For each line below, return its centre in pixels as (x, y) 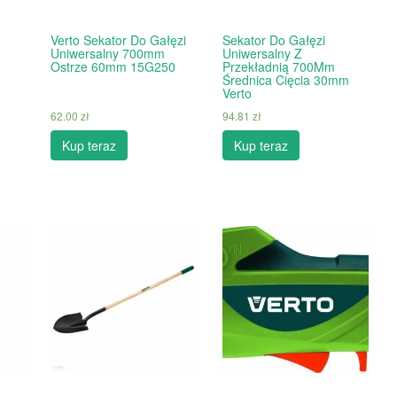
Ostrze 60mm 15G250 (113, 66)
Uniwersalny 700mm (107, 53)
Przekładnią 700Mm (278, 66)
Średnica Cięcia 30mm (285, 80)
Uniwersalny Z (262, 53)
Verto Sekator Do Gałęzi (118, 40)
